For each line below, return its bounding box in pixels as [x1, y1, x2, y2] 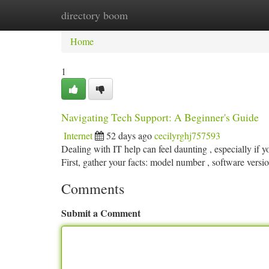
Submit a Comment [61, 206, 141, 220]
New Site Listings [121, 8, 189, 21]
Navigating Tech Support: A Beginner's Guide [61, 110, 259, 124]
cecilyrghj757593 [154, 129, 220, 142]
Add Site [207, 8, 240, 21]
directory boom [61, 8, 128, 22]
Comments [61, 179, 124, 198]
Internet [64, 129, 92, 142]
